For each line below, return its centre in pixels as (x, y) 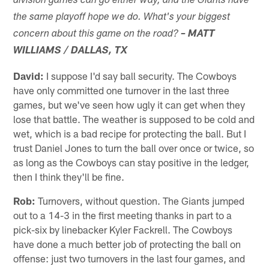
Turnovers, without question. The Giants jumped (140, 200)
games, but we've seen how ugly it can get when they (129, 104)
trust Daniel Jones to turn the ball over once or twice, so (134, 147)
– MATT (198, 34)
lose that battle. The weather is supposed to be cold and (134, 119)
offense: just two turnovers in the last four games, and (129, 258)
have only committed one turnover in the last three (122, 90)
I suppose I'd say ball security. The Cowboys (141, 75)
